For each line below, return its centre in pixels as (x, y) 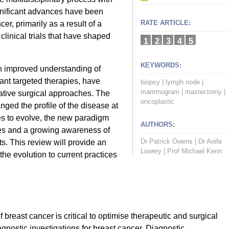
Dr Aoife (210, 142)
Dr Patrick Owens (167, 142)
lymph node (183, 82)
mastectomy (203, 92)
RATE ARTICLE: (166, 23)
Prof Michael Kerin (194, 151)
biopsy (150, 82)
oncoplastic (157, 102)
